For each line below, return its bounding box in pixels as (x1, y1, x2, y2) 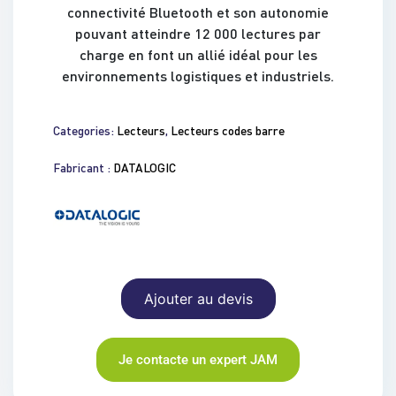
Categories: (53, 123, 114, 139)
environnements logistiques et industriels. (62, 67, 334, 85)
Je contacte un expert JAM (118, 351, 278, 368)
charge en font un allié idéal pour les (79, 46, 317, 64)
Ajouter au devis (143, 289, 253, 308)
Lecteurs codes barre (171, 123, 285, 139)
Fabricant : (53, 160, 113, 176)
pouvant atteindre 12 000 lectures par (75, 25, 321, 42)
